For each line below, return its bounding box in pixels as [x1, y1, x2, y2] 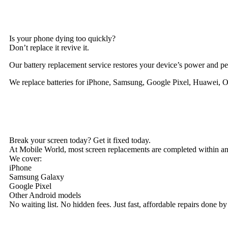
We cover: [9, 154, 42, 163]
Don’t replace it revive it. [9, 43, 89, 52]
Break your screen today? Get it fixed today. [9, 136, 151, 145]
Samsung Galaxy [9, 173, 64, 181]
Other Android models [9, 191, 81, 199]
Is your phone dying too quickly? [9, 34, 116, 43]
